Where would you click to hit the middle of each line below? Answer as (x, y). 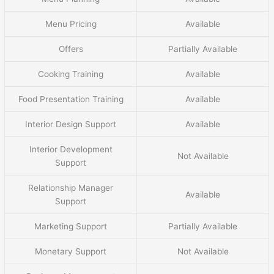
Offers (71, 49)
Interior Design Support (71, 124)
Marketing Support (71, 227)
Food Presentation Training (71, 99)
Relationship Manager (71, 188)
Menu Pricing (71, 24)
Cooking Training (71, 74)
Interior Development (71, 150)
